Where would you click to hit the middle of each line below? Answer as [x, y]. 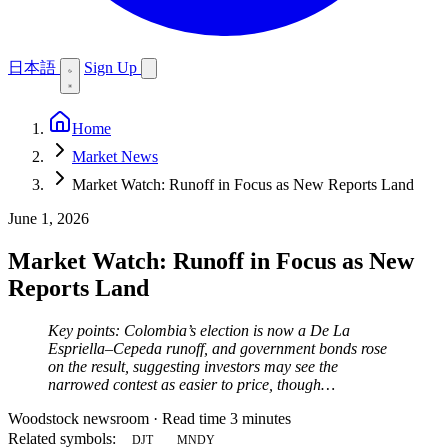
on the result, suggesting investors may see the [193, 366]
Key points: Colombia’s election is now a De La [199, 330]
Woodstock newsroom [78, 418]
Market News [115, 156]
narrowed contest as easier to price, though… [191, 384]
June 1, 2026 [48, 218]
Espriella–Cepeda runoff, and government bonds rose [217, 348]
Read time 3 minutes [226, 418]
